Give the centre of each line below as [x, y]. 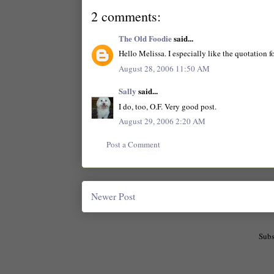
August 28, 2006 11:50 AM [164, 68]
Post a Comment [133, 144]
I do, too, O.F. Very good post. [168, 106]
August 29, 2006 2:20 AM [162, 121]
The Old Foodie [145, 38]
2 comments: [126, 16]
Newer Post [113, 197]
